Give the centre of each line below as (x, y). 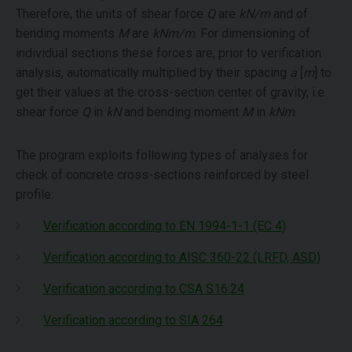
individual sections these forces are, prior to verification (169, 53)
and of (289, 14)
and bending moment (181, 112)
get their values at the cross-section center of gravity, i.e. (171, 92)
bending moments (67, 33)
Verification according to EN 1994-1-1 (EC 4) (165, 226)
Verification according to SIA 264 (133, 320)
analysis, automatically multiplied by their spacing (153, 73)
